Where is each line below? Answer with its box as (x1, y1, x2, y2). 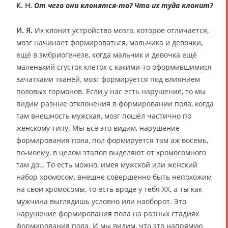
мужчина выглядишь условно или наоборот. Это (16, 196, 186, 206)
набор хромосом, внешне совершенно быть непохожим (16, 172, 212, 182)
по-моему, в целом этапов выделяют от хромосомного (16, 147, 206, 157)
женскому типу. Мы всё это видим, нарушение (16, 123, 180, 133)
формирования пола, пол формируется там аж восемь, (16, 135, 208, 145)
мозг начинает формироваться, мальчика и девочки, (16, 37, 203, 47)
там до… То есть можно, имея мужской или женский (16, 159, 197, 169)
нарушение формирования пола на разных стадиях (16, 208, 199, 218)
